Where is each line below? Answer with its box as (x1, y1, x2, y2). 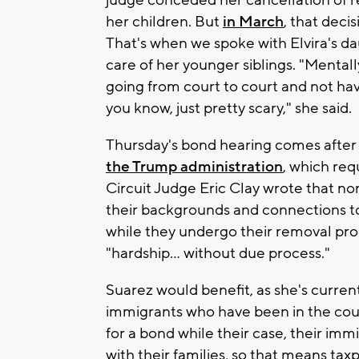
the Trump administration (106, 157, 283, 177)
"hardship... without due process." (106, 244, 330, 264)
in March (223, 12, 284, 32)
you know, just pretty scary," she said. (106, 99, 352, 119)
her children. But (106, 12, 223, 32)
